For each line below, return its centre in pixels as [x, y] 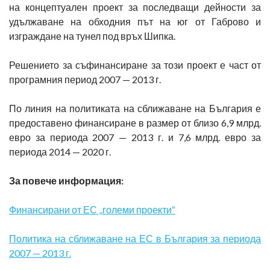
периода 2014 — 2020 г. [60, 152]
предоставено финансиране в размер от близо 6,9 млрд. [135, 123]
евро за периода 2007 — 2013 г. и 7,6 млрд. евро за [135, 137]
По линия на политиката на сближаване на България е [135, 108]
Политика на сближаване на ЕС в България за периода [135, 238]
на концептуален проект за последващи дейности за [135, 7]
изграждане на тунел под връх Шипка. [92, 36]
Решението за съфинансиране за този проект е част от [135, 65]
